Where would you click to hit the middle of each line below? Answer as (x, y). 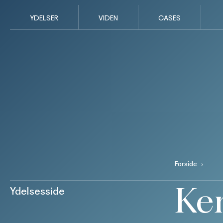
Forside (186, 164)
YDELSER (44, 18)
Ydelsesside (37, 191)
